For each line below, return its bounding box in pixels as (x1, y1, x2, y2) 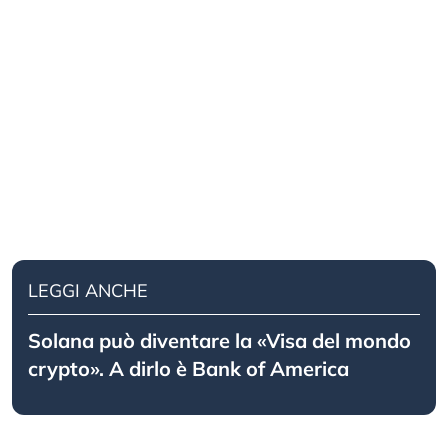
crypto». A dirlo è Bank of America (28, 356, 349, 382)
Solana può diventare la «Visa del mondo (28, 328, 411, 354)
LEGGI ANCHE (28, 279, 148, 303)
